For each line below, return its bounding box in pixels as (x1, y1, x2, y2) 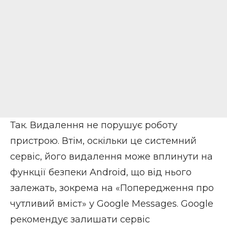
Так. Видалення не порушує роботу (10, 119, 177, 131)
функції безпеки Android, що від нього (10, 166, 192, 178)
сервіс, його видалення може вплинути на (10, 150, 213, 162)
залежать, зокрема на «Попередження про (10, 182, 214, 194)
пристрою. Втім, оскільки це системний (10, 135, 197, 146)
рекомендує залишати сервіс (10, 213, 150, 225)
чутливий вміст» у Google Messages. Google (10, 198, 213, 209)
